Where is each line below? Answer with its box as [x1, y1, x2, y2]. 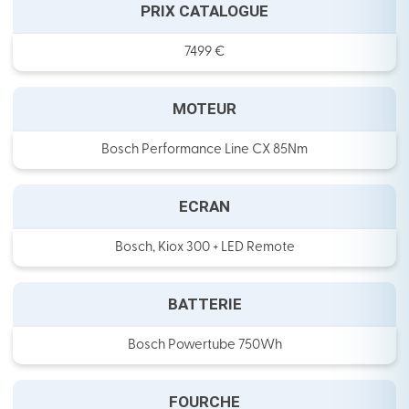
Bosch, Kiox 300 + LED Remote [114, 241, 295, 256]
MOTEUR [173, 100, 236, 119]
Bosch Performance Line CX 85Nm [101, 143, 308, 158]
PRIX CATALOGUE [141, 2, 268, 21]
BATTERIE [167, 295, 242, 314]
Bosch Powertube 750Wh [127, 339, 282, 353]
